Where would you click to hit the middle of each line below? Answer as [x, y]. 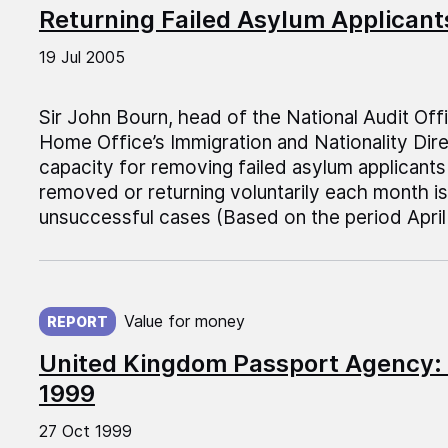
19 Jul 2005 [81, 57]
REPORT [77, 322]
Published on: [98, 304]
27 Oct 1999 [85, 431]
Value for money [184, 321]
